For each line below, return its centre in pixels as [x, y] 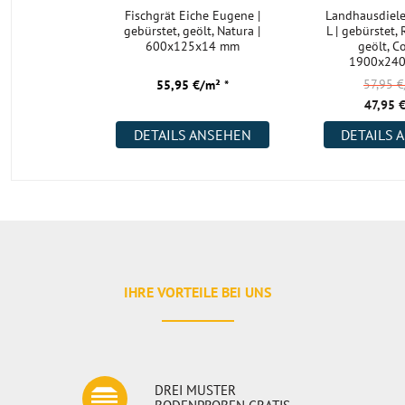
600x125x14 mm [192, 46]
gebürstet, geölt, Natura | [193, 31]
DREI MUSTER [196, 390]
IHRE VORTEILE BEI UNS [198, 292]
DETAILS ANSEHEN [192, 135]
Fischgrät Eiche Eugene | [192, 15]
